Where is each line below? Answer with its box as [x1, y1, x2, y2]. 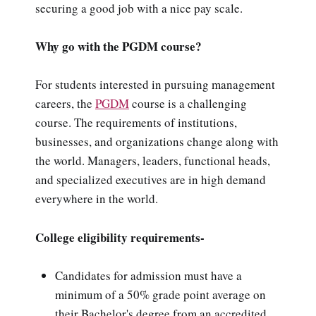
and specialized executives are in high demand [35, 171, 266, 188]
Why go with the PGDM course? [35, 37, 202, 56]
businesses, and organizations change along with [35, 133, 279, 150]
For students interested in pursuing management [35, 76, 275, 93]
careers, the [35, 95, 95, 112]
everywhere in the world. [35, 190, 158, 207]
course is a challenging [129, 95, 247, 112]
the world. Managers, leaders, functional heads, [35, 152, 270, 169]
